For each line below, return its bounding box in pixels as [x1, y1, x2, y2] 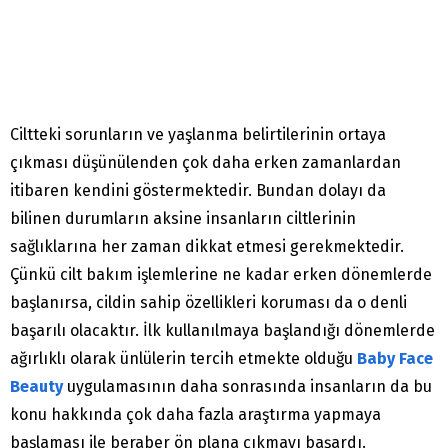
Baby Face [357, 349, 433, 369]
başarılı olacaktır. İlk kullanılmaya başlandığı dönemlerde [10, 321, 435, 341]
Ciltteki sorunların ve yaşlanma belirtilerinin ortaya [10, 125, 386, 145]
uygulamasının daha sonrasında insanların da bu [63, 377, 432, 397]
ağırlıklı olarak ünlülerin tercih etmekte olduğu [10, 349, 357, 369]
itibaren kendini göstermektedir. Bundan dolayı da [10, 181, 386, 201]
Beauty [10, 377, 63, 397]
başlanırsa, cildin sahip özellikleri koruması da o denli [10, 293, 407, 313]
